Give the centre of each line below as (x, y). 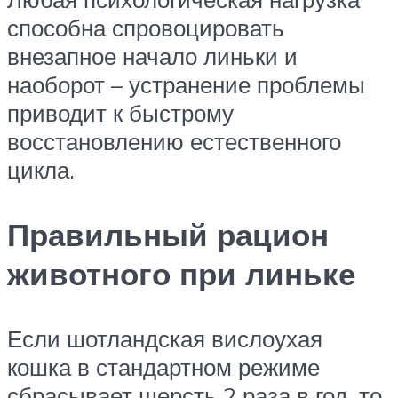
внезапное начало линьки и (152, 56)
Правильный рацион (168, 235)
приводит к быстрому (120, 112)
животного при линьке (181, 274)
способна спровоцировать (146, 27)
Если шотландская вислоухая (165, 339)
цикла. (41, 169)
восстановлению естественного (174, 141)
